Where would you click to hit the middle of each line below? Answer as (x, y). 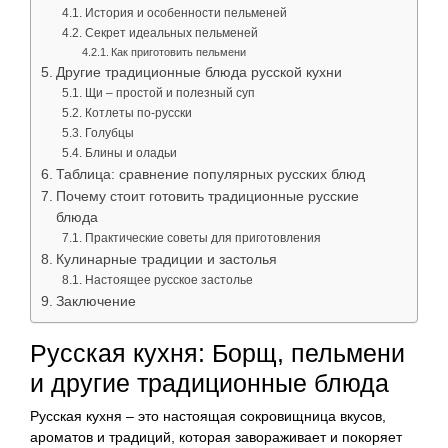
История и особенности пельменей (185, 12)
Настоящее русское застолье (168, 279)
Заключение (95, 301)
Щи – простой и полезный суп (169, 92)
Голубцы (109, 132)
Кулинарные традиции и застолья (166, 259)
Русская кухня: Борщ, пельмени (217, 352)
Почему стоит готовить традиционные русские (207, 196)
